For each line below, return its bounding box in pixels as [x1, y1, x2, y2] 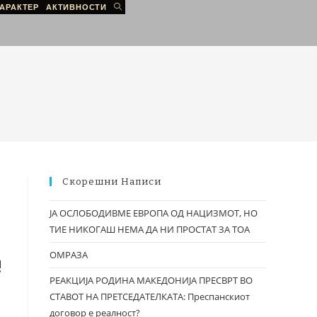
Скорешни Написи [62, 176, 161, 187]
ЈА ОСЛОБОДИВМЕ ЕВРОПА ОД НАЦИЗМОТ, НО [50, 207, 258, 219]
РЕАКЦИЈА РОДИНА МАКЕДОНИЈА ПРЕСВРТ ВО [50, 274, 253, 287]
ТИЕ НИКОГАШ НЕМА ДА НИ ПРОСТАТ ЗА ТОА [50, 223, 250, 236]
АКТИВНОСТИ [46, 3, 108, 11]
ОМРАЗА [50, 248, 88, 261]
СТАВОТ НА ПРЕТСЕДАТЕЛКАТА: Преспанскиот [50, 290, 250, 303]
